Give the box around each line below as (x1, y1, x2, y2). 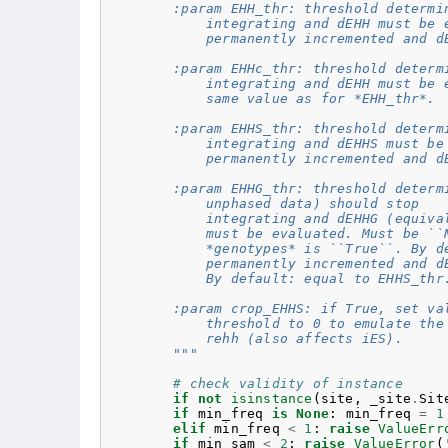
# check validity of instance (173, 376, 403, 392)
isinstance (230, 391, 313, 407)
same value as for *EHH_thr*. (107, 91, 436, 107)
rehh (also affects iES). (107, 331, 403, 347)
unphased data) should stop (107, 196, 420, 212)
